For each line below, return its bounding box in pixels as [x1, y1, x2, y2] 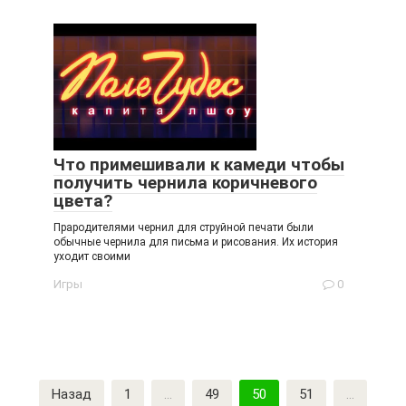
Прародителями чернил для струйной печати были [53, 221, 314, 234]
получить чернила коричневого [53, 172, 317, 193]
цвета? [53, 190, 112, 211]
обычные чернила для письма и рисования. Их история [53, 236, 338, 248]
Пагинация [17, 380, 84, 396]
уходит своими [53, 250, 130, 263]
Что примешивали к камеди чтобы [53, 154, 344, 175]
